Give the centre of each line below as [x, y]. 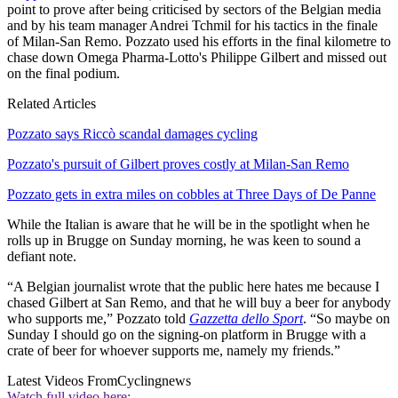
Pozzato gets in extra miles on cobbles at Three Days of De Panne [191, 194]
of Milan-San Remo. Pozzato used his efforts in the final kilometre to [199, 41]
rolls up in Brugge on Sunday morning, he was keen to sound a [184, 240]
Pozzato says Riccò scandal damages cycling [132, 133]
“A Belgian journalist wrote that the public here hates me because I [193, 286]
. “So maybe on [346, 318]
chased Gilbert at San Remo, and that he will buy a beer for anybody [199, 302]
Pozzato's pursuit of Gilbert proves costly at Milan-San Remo [178, 163]
